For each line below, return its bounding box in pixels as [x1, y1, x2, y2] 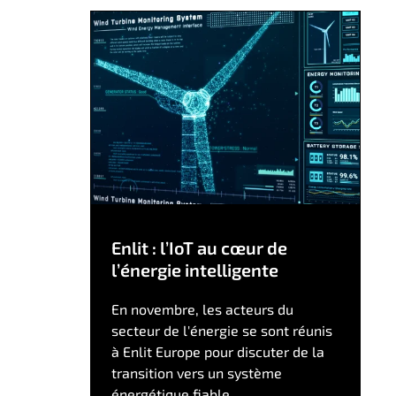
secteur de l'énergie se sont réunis [110, 322, 332, 339]
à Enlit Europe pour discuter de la [110, 343, 324, 361]
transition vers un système [110, 364, 282, 382]
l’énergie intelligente [110, 259, 278, 281]
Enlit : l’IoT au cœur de [110, 237, 287, 259]
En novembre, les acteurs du [110, 301, 293, 318]
